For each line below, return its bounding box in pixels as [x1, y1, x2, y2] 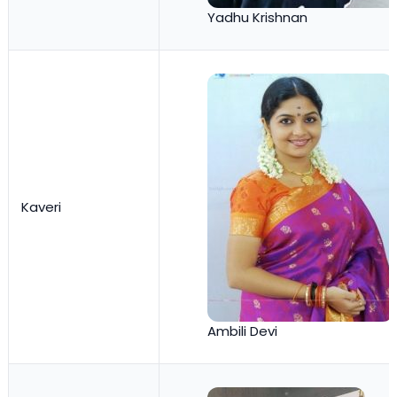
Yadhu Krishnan [207, 8, 307, 27]
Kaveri [21, 198, 61, 217]
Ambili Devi [207, 322, 277, 341]
